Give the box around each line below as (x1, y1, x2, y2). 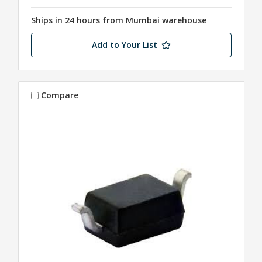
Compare (41, 89, 79, 101)
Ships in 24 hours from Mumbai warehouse (30, 14, 206, 26)
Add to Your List (91, 39, 157, 50)
